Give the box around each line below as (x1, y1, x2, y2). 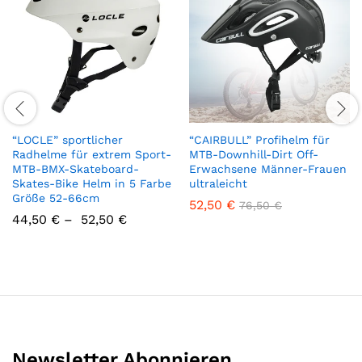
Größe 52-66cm (12, 192, 99, 205)
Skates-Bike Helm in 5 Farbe (12, 177, 171, 191)
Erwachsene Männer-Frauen (189, 162, 347, 176)
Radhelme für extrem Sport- (12, 148, 171, 162)
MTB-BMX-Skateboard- (12, 162, 139, 176)
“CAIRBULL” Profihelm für (189, 133, 330, 147)
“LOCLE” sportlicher (12, 133, 123, 147)
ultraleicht (189, 177, 247, 191)
